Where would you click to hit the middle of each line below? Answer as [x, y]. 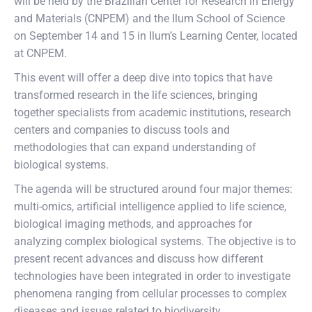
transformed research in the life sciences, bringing [136, 95]
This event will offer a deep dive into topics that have [143, 78]
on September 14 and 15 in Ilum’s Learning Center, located [156, 36]
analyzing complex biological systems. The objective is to [155, 241]
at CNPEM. [40, 53]
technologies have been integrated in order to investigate [152, 276]
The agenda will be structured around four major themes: [153, 189]
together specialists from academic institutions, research [153, 112]
